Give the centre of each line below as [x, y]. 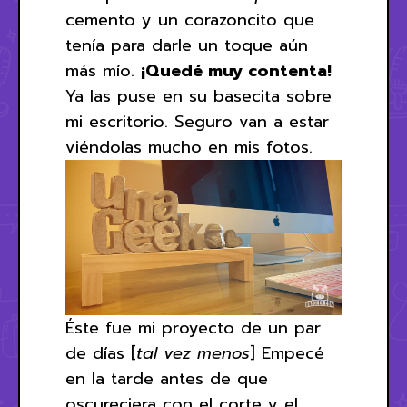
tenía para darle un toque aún [187, 45]
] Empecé [287, 353]
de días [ [101, 353]
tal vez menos [193, 353]
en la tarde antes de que [167, 378]
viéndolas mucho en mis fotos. [189, 147]
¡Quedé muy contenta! [236, 70]
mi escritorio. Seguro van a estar [197, 121]
